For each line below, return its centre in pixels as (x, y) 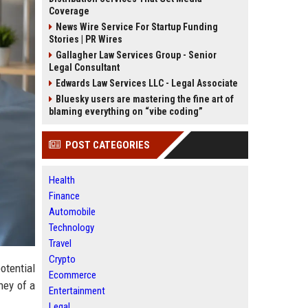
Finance (64, 196)
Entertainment (77, 291)
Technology (71, 228)
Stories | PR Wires (86, 39)
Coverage (69, 11)
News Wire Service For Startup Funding (137, 27)
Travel (60, 243)
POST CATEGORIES (108, 145)
